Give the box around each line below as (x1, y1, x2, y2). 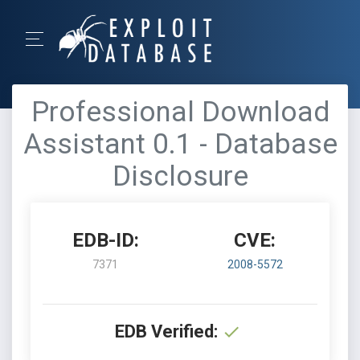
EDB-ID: (72, 229, 139, 252)
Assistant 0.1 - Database (22, 128, 337, 161)
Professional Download (31, 96, 329, 129)
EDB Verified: (115, 321, 218, 342)
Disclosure (112, 160, 248, 193)
